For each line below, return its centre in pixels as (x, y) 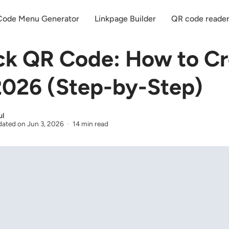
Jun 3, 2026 (46, 123)
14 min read (90, 123)
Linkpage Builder (125, 18)
